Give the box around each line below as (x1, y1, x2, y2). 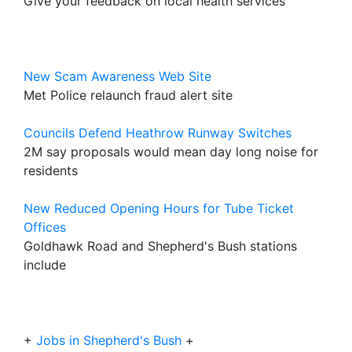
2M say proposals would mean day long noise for (24, 144, 318, 159)
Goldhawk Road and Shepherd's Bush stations (24, 238, 297, 254)
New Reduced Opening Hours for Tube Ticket (24, 200, 294, 216)
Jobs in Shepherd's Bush (36, 332, 181, 348)
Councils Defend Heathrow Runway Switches (24, 125, 291, 141)
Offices (24, 219, 66, 235)
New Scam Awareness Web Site (24, 68, 211, 84)
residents (24, 163, 78, 178)
